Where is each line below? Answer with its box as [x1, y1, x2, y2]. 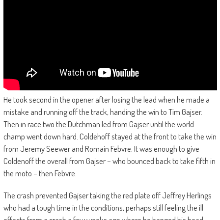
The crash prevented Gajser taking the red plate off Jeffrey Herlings [3, 190, 212, 201]
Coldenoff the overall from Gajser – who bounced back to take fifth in [3, 156, 216, 166]
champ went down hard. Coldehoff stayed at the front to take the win [3, 131, 217, 142]
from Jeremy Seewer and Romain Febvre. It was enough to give [3, 143, 199, 154]
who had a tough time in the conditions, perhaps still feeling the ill [3, 202, 203, 213]
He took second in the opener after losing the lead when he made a [3, 94, 210, 105]
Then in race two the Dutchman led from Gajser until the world [3, 119, 194, 130]
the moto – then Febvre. [3, 168, 77, 179]
